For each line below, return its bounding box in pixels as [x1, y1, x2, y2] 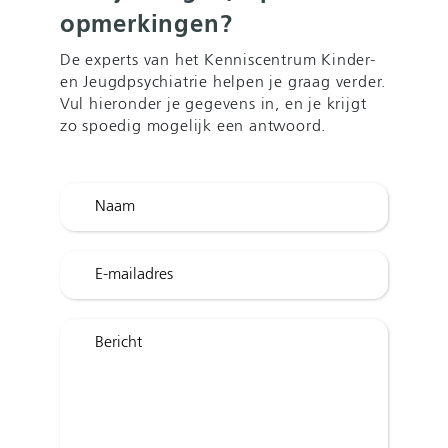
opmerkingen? [59, 13, 233, 38]
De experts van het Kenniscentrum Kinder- [59, 53, 376, 70]
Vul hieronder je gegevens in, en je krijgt [59, 97, 367, 114]
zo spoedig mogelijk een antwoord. [59, 119, 327, 136]
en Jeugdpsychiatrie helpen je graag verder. [59, 75, 387, 92]
